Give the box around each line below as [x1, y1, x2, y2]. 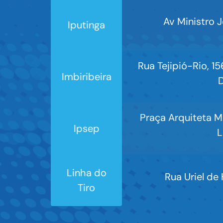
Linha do [66, 166, 107, 180]
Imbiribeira [61, 70, 111, 84]
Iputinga [68, 18, 105, 32]
